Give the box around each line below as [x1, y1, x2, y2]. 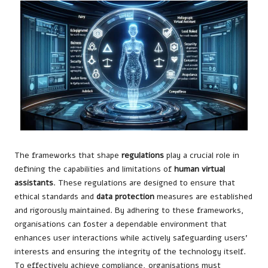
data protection [96, 191, 154, 203]
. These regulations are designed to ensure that [53, 177, 235, 189]
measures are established [154, 191, 252, 203]
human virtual [174, 163, 225, 175]
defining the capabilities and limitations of [14, 163, 174, 175]
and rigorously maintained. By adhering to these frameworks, [14, 205, 244, 217]
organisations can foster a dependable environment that [14, 218, 227, 230]
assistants [14, 177, 53, 189]
